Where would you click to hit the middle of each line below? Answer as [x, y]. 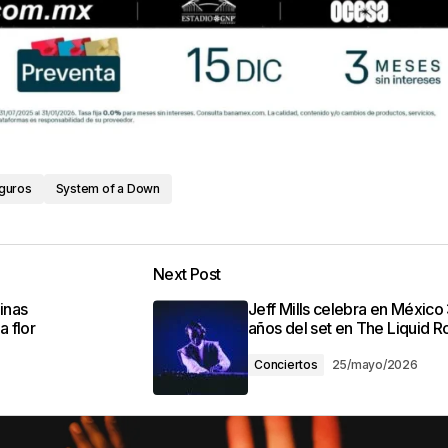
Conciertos [286, 365]
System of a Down [107, 189]
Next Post [187, 274]
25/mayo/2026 [374, 365]
